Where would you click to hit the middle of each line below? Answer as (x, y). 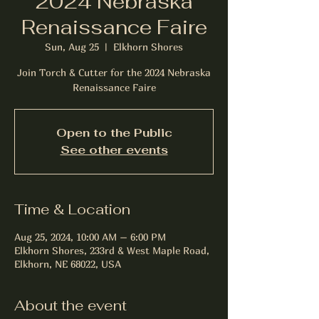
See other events (114, 150)
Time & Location (72, 209)
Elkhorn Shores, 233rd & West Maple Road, (112, 250)
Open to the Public (114, 133)
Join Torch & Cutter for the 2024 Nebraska (114, 72)
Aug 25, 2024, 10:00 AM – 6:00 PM (90, 237)
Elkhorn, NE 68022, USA (68, 264)
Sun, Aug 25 (72, 47)
